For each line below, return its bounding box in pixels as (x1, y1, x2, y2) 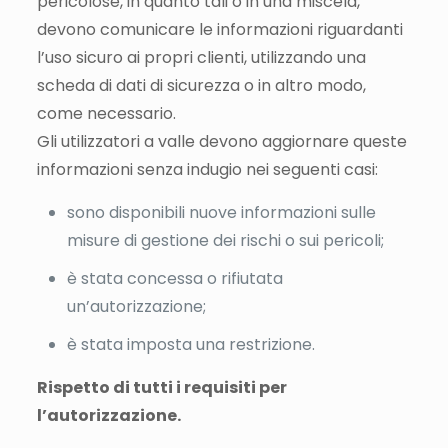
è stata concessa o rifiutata (66, 266, 283, 290)
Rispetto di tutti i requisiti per (36, 375, 287, 399)
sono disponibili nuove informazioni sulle (66, 200, 376, 224)
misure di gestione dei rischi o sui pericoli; (66, 228, 384, 252)
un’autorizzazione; (66, 294, 206, 318)
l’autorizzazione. (36, 403, 181, 427)
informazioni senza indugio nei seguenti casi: (36, 157, 378, 181)
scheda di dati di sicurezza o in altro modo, (36, 73, 366, 97)
